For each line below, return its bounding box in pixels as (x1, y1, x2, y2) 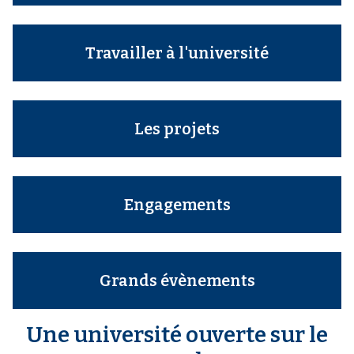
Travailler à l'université (85, 43, 269, 63)
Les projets (134, 119, 220, 139)
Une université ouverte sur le (26, 322, 328, 348)
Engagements (123, 195, 231, 215)
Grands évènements (99, 271, 255, 291)
